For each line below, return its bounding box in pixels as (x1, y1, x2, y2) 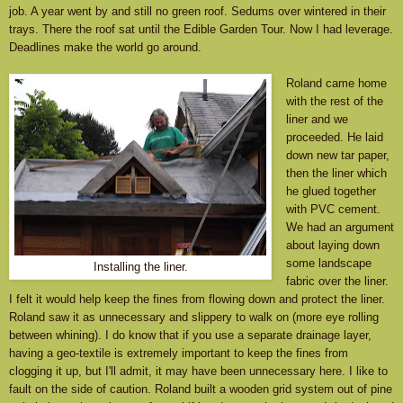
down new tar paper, (285, 148, 390, 163)
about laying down (285, 238, 380, 253)
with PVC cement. (285, 202, 381, 217)
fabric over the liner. (285, 274, 389, 289)
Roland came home (285, 76, 387, 91)
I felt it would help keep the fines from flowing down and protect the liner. (9, 292, 385, 307)
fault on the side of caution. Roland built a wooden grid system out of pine (9, 382, 392, 397)
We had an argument (285, 220, 394, 235)
